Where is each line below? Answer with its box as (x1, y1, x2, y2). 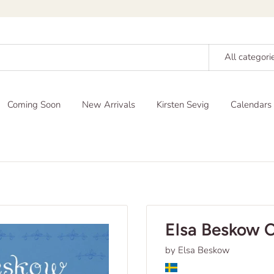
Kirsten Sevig (157, 98, 209, 111)
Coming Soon (7, 98, 61, 111)
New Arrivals (82, 98, 135, 111)
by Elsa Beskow (165, 244, 230, 257)
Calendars (231, 98, 272, 111)
